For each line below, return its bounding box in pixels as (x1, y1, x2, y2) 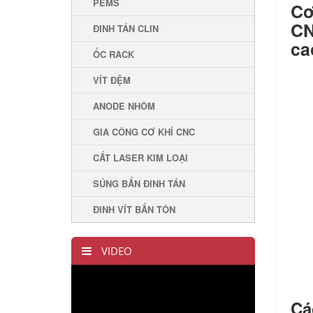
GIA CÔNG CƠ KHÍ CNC (93, 125, 195, 138)
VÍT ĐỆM (93, 73, 131, 87)
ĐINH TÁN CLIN (93, 22, 159, 35)
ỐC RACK (93, 48, 134, 61)
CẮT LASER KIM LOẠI (93, 151, 188, 164)
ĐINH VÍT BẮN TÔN (93, 203, 175, 216)
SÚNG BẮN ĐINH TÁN (93, 177, 185, 190)
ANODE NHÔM (93, 99, 155, 112)
